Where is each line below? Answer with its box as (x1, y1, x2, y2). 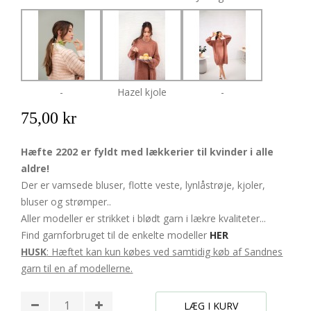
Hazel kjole (117, 85, 167, 99)
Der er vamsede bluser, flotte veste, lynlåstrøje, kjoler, (21, 178, 266, 192)
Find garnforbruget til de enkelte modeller (21, 228, 210, 242)
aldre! (21, 162, 50, 176)
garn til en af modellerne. (21, 262, 133, 276)
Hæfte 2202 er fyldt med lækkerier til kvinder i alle (21, 145, 274, 159)
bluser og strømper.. (21, 195, 112, 209)
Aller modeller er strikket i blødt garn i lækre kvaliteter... (21, 212, 267, 226)
